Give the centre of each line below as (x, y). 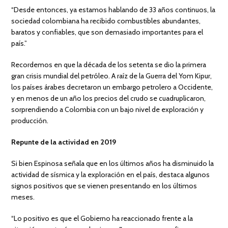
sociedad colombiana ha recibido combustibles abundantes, (106, 21)
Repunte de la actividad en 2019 (64, 142)
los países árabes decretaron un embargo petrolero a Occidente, (112, 87)
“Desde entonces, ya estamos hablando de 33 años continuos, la (113, 9)
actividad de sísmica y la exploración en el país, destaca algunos (111, 174)
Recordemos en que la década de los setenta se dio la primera (109, 64)
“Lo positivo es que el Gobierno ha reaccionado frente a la (102, 218)
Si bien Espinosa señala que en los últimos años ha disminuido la (113, 163)
